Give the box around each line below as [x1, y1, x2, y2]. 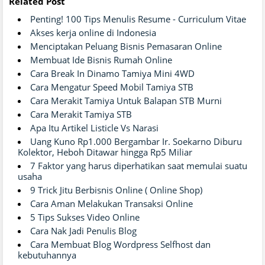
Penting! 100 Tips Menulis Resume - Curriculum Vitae [30, 12, 246, 25]
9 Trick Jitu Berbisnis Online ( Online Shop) [30, 183, 202, 196]
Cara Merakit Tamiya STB [30, 108, 132, 120]
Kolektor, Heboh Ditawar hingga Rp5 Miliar [18, 146, 192, 158]
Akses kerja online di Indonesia [30, 26, 156, 38]
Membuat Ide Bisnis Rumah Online [30, 53, 172, 66]
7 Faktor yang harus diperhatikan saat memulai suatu [30, 159, 247, 172]
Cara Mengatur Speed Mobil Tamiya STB [30, 80, 193, 93]
